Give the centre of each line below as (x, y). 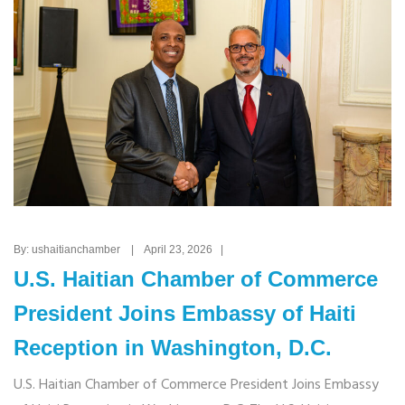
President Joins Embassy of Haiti (185, 313)
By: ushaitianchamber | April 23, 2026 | (122, 249)
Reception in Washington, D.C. (173, 347)
